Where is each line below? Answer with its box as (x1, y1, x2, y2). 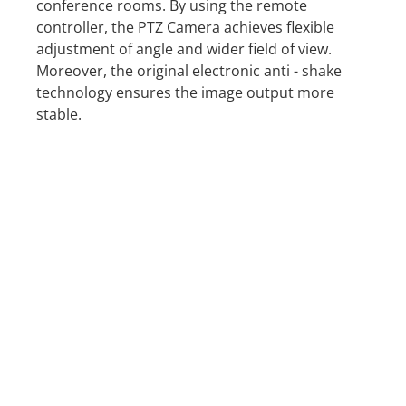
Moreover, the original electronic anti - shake (35, 60, 342, 81)
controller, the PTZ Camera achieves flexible (35, 16, 334, 37)
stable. (35, 103, 82, 124)
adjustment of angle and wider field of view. (35, 38, 332, 59)
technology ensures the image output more (35, 82, 334, 102)
